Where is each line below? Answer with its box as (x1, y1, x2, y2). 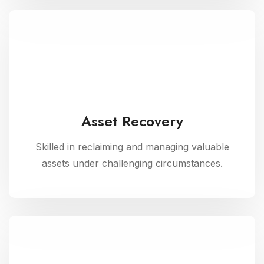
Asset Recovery (81, 111, 183, 131)
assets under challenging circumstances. (41, 157, 223, 169)
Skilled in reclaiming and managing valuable (35, 141, 229, 153)
